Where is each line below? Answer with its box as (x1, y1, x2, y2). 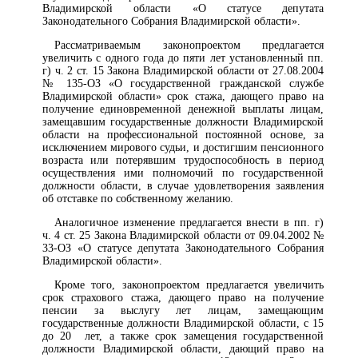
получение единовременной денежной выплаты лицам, (42, 103, 324, 116)
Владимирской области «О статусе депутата (42, 2, 324, 15)
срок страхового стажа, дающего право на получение (42, 292, 324, 304)
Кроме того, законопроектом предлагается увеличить (54, 279, 324, 292)
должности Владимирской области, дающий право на (42, 343, 324, 356)
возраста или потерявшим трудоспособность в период (42, 154, 324, 167)
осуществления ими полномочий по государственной (42, 167, 324, 180)
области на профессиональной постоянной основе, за (42, 129, 324, 141)
